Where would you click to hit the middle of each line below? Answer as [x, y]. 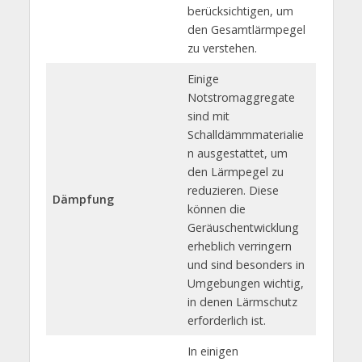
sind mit [208, 116]
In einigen [213, 351]
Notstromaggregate [241, 97]
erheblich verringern [239, 246]
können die [216, 208]
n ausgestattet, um [237, 153]
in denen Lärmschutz [242, 301]
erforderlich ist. [226, 320]
